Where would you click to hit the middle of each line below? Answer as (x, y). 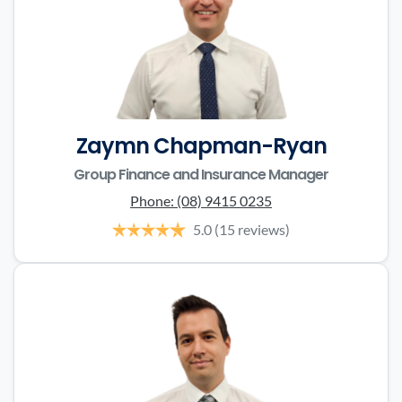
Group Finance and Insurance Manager (201, 175)
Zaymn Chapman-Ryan (201, 146)
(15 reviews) (252, 229)
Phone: (153, 201)
